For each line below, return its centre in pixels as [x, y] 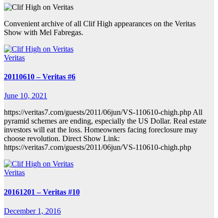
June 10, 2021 [26, 96]
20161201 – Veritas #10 [42, 192]
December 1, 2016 [32, 211]
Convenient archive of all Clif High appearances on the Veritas [100, 23]
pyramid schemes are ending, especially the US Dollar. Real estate [105, 121]
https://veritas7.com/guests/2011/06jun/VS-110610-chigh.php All [103, 112]
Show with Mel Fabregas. [44, 32]
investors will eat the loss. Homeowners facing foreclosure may [101, 130]
